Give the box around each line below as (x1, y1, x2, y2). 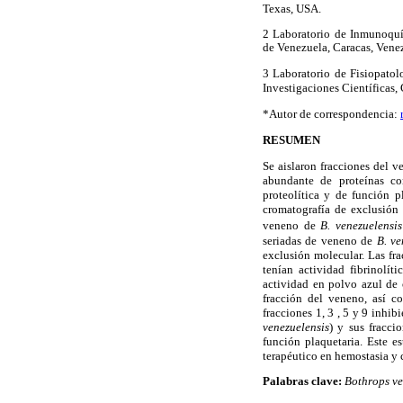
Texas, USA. (263, 2, 321, 16)
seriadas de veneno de (263, 234, 377, 248)
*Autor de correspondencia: (263, 107, 400, 121)
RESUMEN (263, 132, 320, 147)
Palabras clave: (263, 375, 345, 389)
